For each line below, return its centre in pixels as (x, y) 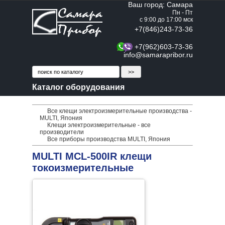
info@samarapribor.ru (158, 55)
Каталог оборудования (78, 87)
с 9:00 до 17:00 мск (166, 20)
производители (62, 132)
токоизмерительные (83, 168)
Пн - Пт (183, 13)
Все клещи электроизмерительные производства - (120, 111)
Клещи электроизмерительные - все (99, 125)
